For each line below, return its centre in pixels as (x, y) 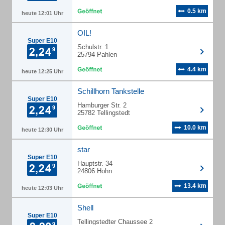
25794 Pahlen (97, 54)
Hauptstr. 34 (95, 163)
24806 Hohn (95, 171)
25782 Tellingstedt (104, 113)
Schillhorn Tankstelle (111, 91)
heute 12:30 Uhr (42, 130)
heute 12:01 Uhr (42, 13)
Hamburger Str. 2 (102, 105)
